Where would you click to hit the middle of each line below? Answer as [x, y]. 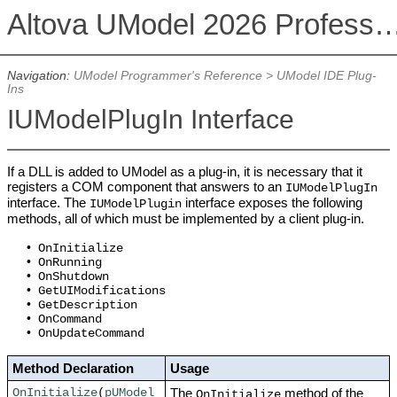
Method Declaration [74, 369]
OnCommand [70, 320]
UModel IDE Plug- [326, 76]
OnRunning [70, 263]
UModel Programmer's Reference [167, 76]
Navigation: [40, 76]
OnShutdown [73, 277]
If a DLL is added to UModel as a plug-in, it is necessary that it [184, 172]
